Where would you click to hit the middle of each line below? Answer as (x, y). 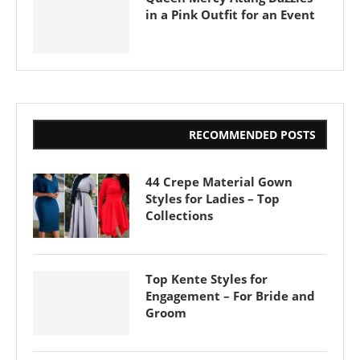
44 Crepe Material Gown (219, 182)
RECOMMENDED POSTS (252, 135)
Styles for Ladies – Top (213, 198)
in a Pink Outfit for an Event (230, 14)
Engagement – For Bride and (230, 296)
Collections (179, 215)
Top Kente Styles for (207, 279)
